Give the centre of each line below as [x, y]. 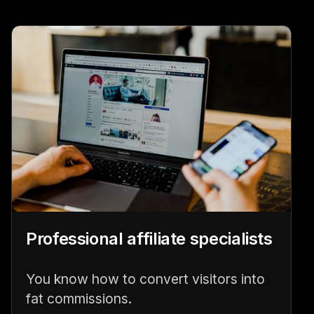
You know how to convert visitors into [145, 279]
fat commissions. [79, 299]
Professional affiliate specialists [149, 239]
